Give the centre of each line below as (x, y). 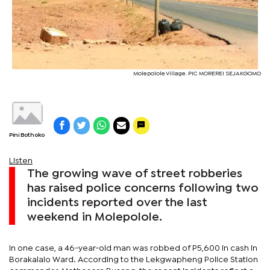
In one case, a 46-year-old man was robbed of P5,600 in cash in (133, 248)
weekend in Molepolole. (95, 217)
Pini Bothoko (27, 135)
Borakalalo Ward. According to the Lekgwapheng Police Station (133, 259)
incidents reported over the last (117, 202)
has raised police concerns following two (143, 188)
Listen (21, 161)
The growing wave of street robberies (135, 174)
